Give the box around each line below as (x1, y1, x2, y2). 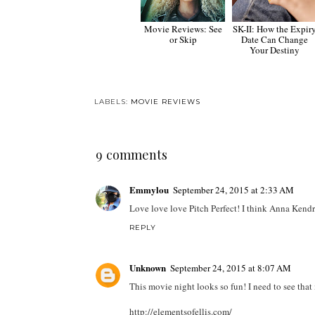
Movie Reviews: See (143, 22, 222, 36)
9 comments (95, 146, 167, 164)
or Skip (169, 33, 197, 46)
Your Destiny (249, 44, 300, 57)
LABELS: (94, 97, 131, 107)
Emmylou (129, 183, 169, 197)
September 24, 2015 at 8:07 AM (169, 261, 291, 274)
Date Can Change (240, 33, 308, 46)
